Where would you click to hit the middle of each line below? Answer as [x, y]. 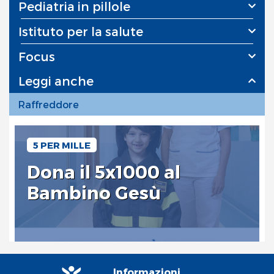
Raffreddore [49, 104]
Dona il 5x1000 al [104, 171]
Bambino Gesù [94, 192]
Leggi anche [56, 80]
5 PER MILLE [62, 145]
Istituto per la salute [81, 31]
